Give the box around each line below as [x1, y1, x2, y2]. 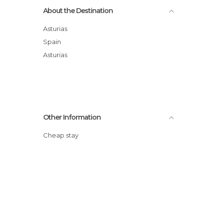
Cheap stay [48, 131, 78, 139]
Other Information [43, 112, 101, 122]
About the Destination [43, 6, 113, 15]
